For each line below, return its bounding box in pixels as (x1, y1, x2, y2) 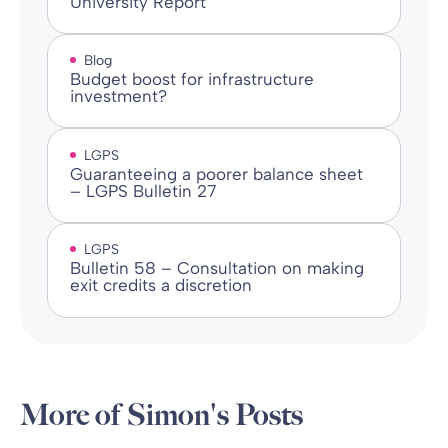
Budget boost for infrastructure (69, 69, 314, 90)
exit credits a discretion (69, 275, 252, 296)
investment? (69, 86, 167, 107)
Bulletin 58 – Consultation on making (69, 258, 364, 279)
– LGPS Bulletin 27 (69, 180, 216, 201)
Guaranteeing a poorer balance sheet (69, 163, 363, 184)
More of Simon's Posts (20, 395, 303, 433)
